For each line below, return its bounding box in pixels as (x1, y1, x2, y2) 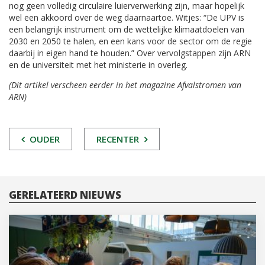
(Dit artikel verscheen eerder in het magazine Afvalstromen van (9, 79, 241, 91)
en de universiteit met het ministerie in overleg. (9, 59, 188, 71)
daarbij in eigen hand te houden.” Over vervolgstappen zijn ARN (9, 47, 251, 59)
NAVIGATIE (8, 148, 89, 169)
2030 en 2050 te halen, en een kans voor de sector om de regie (9, 35, 252, 47)
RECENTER (96, 133, 141, 146)
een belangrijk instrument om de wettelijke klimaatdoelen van (9, 24, 244, 35)
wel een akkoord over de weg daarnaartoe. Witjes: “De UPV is (9, 12, 244, 24)
